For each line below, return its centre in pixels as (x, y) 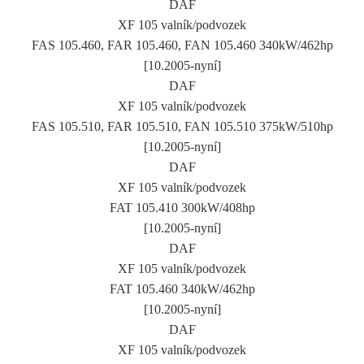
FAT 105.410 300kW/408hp (182, 207)
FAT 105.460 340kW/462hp (182, 288)
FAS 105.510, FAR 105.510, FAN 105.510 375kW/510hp (182, 126)
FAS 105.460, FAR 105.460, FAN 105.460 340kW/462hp (182, 45)
